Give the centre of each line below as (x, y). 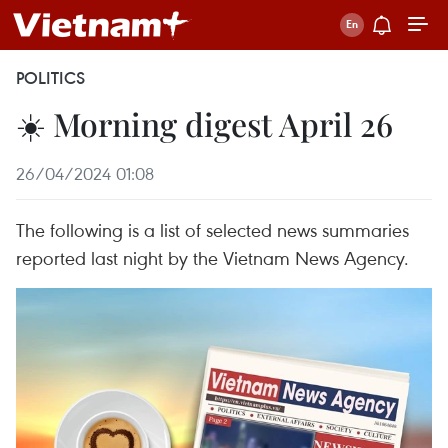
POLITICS (50, 78)
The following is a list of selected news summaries (212, 229)
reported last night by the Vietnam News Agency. (212, 257)
